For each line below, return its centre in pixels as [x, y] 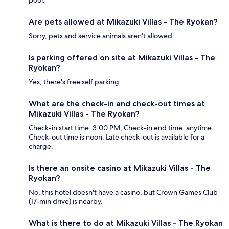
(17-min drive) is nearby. [66, 201]
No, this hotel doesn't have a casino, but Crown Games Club [123, 192]
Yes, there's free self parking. [75, 82]
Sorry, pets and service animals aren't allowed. [101, 36]
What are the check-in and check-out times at [117, 103]
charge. [41, 146]
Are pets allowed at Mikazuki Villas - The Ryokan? [123, 21]
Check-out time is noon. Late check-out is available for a [117, 137]
